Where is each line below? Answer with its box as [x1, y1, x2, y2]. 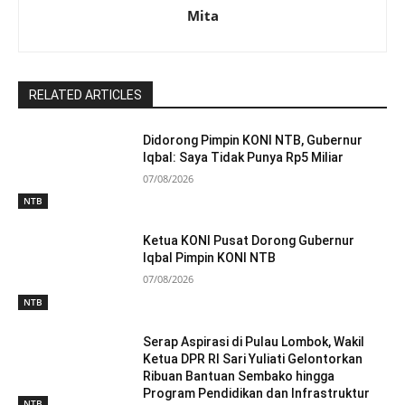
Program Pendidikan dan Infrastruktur [143, 386, 371, 401]
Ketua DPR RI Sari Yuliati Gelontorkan [143, 352, 363, 367]
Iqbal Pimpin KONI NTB [143, 250, 277, 266]
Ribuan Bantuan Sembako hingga [143, 369, 335, 384]
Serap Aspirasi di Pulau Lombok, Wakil [143, 334, 365, 350]
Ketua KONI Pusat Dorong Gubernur [143, 233, 355, 249]
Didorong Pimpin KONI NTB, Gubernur [143, 132, 363, 147]
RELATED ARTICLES [29, 87, 142, 102]
